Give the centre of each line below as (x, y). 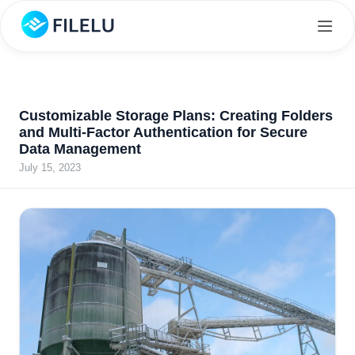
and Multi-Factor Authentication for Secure (163, 132)
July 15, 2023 (50, 168)
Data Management (80, 149)
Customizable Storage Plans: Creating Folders (176, 116)
